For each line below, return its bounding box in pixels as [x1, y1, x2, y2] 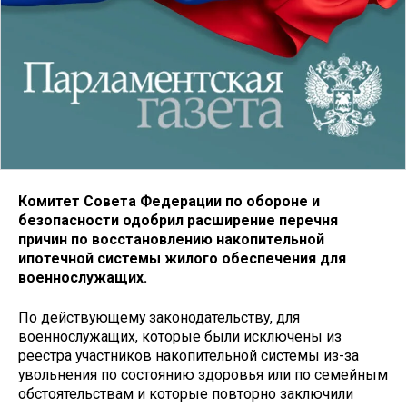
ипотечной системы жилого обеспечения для [18, 249, 346, 267]
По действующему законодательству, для [18, 309, 300, 327]
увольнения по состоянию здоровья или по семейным [18, 366, 388, 384]
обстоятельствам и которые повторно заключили [18, 385, 353, 403]
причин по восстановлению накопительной [18, 230, 324, 248]
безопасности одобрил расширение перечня [18, 211, 338, 229]
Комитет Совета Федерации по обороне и [18, 192, 320, 210]
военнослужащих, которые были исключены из [18, 328, 342, 346]
